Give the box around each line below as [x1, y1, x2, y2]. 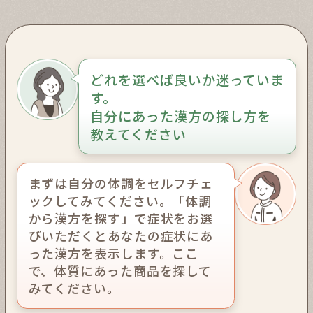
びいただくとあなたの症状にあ [28, 226, 214, 245]
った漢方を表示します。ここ [28, 244, 199, 263]
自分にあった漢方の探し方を [89, 105, 272, 126]
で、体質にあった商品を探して [28, 261, 212, 280]
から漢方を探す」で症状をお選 [28, 209, 214, 228]
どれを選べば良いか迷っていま [89, 69, 285, 89]
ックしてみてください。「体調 [28, 191, 212, 210]
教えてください [89, 124, 187, 144]
